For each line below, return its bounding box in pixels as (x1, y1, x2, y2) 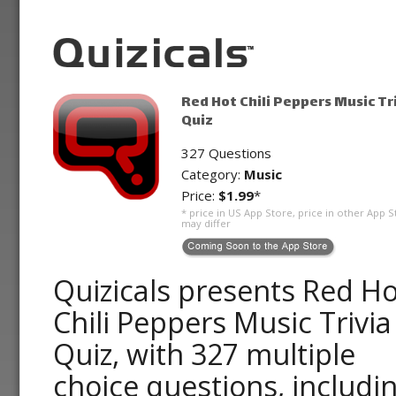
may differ (181, 217, 231, 231)
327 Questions (181, 143, 271, 162)
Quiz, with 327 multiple (53, 335, 355, 373)
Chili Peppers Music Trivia (53, 303, 392, 341)
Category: (181, 164, 244, 183)
